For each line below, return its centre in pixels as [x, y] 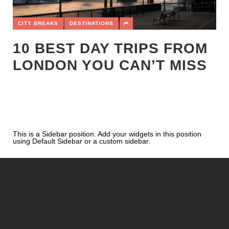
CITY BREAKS [38, 24]
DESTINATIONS [91, 24]
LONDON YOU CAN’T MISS [110, 65]
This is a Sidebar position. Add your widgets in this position [107, 134]
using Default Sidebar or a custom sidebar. [82, 141]
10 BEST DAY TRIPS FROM [110, 49]
